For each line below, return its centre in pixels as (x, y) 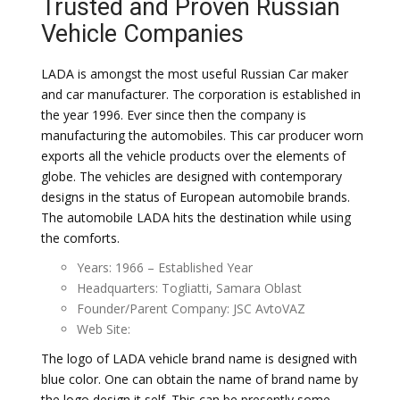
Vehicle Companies (142, 34)
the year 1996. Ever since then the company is (174, 115)
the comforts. (80, 238)
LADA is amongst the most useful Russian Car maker (195, 74)
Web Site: (104, 329)
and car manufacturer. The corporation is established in (201, 94)
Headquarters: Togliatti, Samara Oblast (189, 288)
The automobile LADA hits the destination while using (196, 217)
